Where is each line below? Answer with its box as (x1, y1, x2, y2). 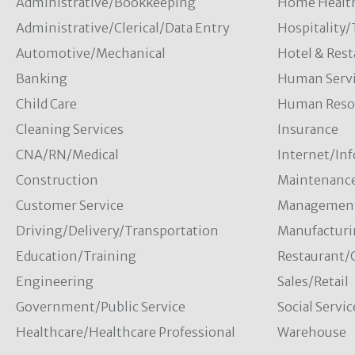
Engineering (16, 273, 94, 289)
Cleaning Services (16, 121, 124, 137)
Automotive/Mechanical (16, 45, 166, 61)
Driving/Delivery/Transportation (16, 223, 219, 239)
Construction (16, 172, 98, 188)
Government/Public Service (16, 299, 185, 315)
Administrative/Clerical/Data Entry (16, 20, 230, 36)
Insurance (277, 121, 338, 137)
